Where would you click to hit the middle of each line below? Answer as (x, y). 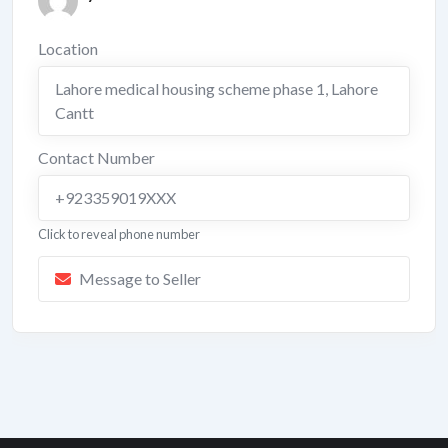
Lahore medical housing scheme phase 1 (190, 88)
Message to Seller (140, 278)
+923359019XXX (115, 197)
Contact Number (96, 157)
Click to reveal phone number (119, 234)
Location (68, 48)
